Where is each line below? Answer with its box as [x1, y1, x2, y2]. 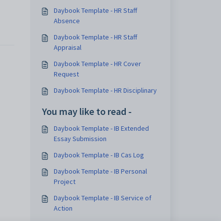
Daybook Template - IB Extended [53, 124, 149, 133]
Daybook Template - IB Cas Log [53, 150, 144, 159]
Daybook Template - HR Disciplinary [53, 86, 157, 95]
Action [53, 204, 73, 213]
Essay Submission [53, 134, 107, 143]
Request [53, 70, 79, 78]
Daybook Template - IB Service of [53, 193, 151, 202]
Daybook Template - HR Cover [53, 59, 141, 68]
